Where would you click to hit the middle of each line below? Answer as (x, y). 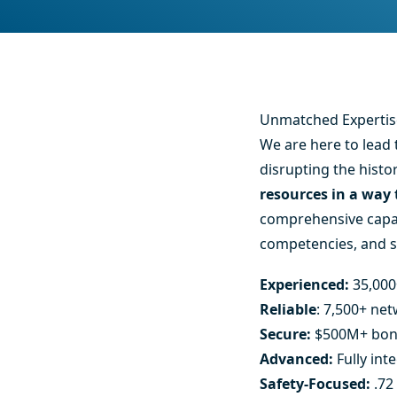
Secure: (288, 334)
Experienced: (307, 284)
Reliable (288, 309)
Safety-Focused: (317, 383)
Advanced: (299, 358)
